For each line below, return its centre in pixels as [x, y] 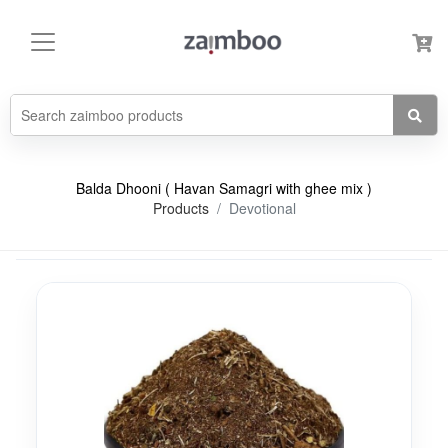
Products [180, 208]
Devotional [262, 208]
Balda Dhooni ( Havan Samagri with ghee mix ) [224, 188]
